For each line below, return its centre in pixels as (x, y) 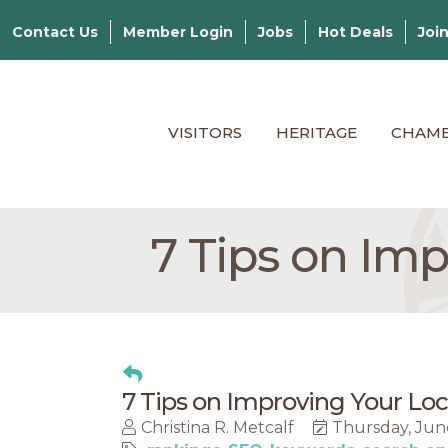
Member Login (178, 32)
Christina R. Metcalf (217, 427)
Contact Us (55, 32)
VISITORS (205, 132)
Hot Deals (355, 32)
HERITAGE (316, 132)
